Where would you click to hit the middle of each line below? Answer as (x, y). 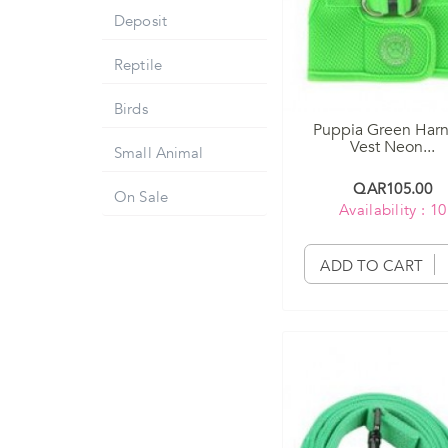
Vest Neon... (393, 146)
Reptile (138, 64)
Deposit (140, 20)
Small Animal (159, 152)
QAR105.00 (392, 188)
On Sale (141, 196)
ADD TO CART (371, 265)
